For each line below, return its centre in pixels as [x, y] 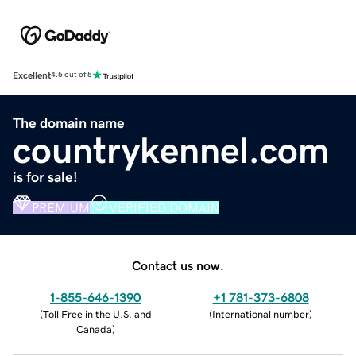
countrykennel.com [171, 150]
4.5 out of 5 [72, 75]
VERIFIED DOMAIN [164, 207]
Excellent [32, 75]
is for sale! [45, 177]
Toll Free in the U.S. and [97, 314]
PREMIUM [61, 207]
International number [261, 314]
